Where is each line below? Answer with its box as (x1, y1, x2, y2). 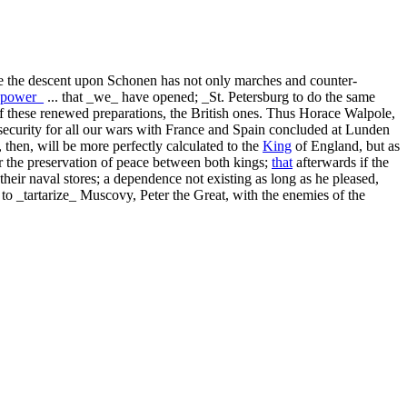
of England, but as (292, 137, 400, 154)
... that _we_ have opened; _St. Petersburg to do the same (44, 88, 375, 104)
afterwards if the (293, 154, 389, 170)
